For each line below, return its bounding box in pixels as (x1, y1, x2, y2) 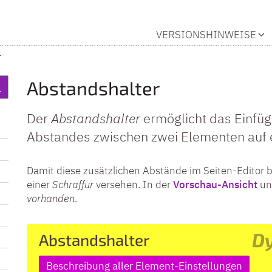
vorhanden (27, 191, 75, 205)
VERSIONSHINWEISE (156, 27, 256, 41)
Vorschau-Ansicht (173, 177, 260, 191)
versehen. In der (93, 177, 173, 191)
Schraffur (52, 177, 93, 191)
